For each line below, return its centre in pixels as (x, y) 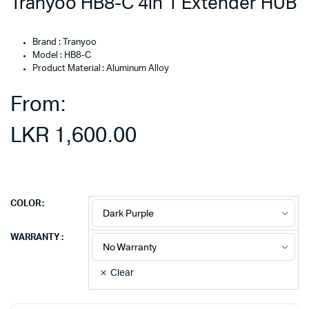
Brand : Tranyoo (64, 42)
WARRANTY (35, 237)
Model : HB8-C (62, 56)
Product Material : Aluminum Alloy (101, 69)
